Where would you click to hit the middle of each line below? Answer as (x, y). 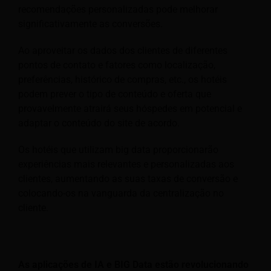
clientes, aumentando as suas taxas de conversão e (128, 178)
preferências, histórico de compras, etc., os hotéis (122, 79)
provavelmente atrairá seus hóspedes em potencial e (130, 108)
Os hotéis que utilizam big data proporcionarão (118, 149)
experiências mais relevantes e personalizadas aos (126, 164)
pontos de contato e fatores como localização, (117, 65)
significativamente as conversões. (90, 24)
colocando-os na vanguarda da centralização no (121, 193)
